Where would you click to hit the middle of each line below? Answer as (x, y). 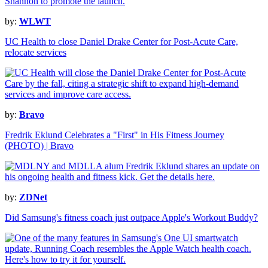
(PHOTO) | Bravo (39, 146)
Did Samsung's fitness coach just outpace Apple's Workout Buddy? (131, 218)
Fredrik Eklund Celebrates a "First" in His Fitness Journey (115, 135)
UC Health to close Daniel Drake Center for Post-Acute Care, (121, 42)
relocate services (36, 53)
